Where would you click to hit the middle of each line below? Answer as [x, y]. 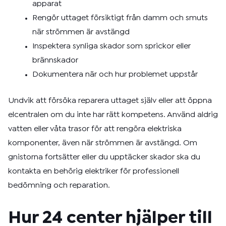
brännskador [55, 60]
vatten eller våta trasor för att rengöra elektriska [95, 129]
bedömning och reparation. [59, 185]
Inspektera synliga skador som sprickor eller [111, 46]
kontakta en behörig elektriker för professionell [94, 171]
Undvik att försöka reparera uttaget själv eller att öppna [110, 101]
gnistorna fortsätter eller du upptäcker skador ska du [104, 157]
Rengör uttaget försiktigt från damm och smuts [120, 18]
